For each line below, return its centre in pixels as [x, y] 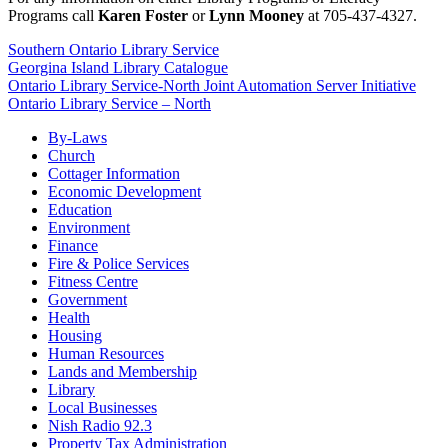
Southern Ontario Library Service [113, 50]
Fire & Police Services [118, 264]
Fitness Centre [93, 282]
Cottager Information [114, 174]
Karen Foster [143, 16]
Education [80, 210]
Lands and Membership [122, 372]
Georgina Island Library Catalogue [118, 68]
